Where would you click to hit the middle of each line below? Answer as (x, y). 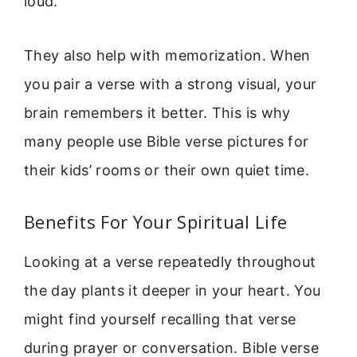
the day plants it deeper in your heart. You (173, 290)
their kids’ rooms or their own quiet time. (167, 171)
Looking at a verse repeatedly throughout (170, 261)
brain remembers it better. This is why (157, 113)
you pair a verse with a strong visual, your (171, 84)
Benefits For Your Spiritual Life (156, 221)
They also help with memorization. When (167, 56)
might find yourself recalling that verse (160, 319)
